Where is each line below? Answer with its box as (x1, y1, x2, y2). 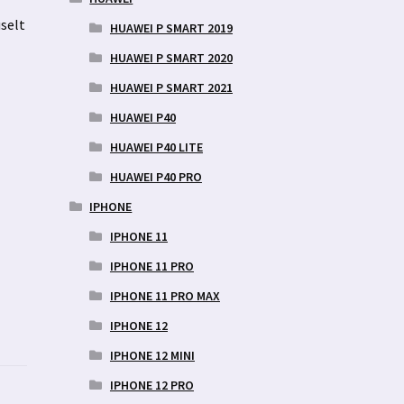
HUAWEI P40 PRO (109, 168, 202, 185)
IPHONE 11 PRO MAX (109, 287, 220, 304)
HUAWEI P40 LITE (109, 138, 203, 155)
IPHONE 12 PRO (109, 376, 194, 393)
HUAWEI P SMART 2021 (109, 78, 233, 96)
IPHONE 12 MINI (109, 346, 195, 363)
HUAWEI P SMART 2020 (109, 49, 233, 66)
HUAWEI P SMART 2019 (109, 19, 233, 36)
